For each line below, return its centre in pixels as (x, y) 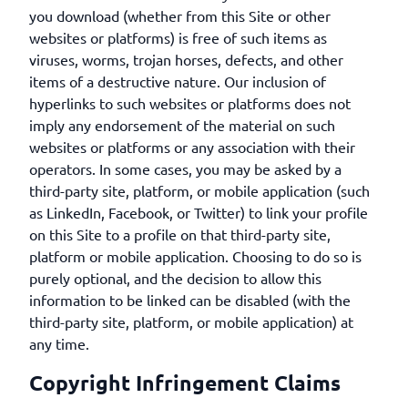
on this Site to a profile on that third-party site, (180, 234)
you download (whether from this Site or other (180, 15)
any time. (59, 343)
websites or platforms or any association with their (192, 147)
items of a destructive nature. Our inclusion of (178, 81)
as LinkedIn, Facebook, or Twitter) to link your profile (199, 212)
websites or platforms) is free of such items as (178, 37)
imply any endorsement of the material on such (182, 125)
